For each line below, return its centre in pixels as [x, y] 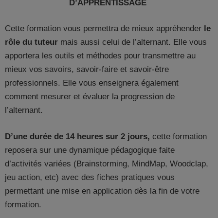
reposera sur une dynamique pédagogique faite [90, 150]
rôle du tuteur [31, 42]
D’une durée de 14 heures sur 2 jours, [77, 136]
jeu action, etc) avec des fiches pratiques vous [90, 177]
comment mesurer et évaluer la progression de [90, 97]
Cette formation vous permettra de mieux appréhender [104, 29]
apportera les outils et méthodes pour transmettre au [100, 56]
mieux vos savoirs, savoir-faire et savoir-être [87, 70]
